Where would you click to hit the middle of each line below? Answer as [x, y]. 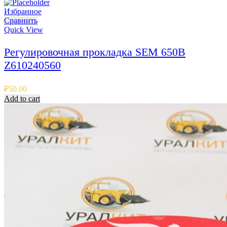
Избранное [23, 11]
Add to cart [22, 98]
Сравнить [21, 20]
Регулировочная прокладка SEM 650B [95, 52]
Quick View [24, 29]
